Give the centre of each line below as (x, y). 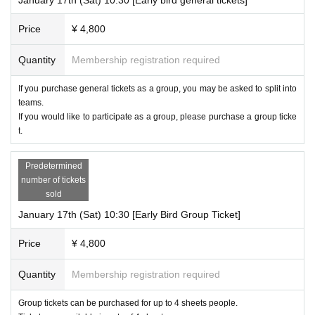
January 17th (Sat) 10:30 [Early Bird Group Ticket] (129, 214)
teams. (31, 102)
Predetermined (53, 166)
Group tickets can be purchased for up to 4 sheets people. (128, 303)
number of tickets (53, 180)
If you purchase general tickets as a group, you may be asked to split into (157, 88)
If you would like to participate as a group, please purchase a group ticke (157, 116)
